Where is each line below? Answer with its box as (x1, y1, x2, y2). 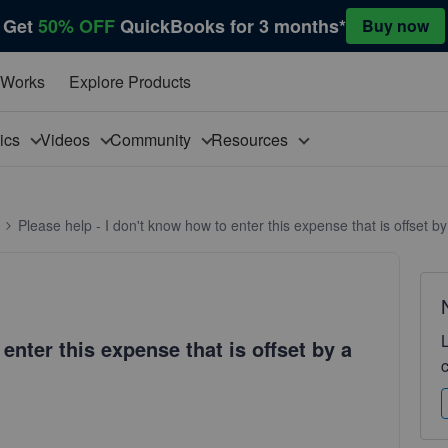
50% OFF (38, 13, 115, 39)
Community (109, 127, 199, 151)
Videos (39, 127, 98, 151)
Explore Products (68, 69, 191, 93)
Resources (210, 127, 296, 151)
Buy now (362, 14, 429, 37)
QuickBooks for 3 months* (120, 13, 346, 39)
